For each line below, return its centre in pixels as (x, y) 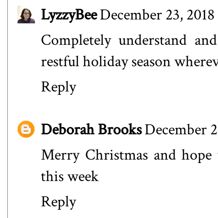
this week (70, 177)
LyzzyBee (69, 15)
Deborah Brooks (91, 130)
